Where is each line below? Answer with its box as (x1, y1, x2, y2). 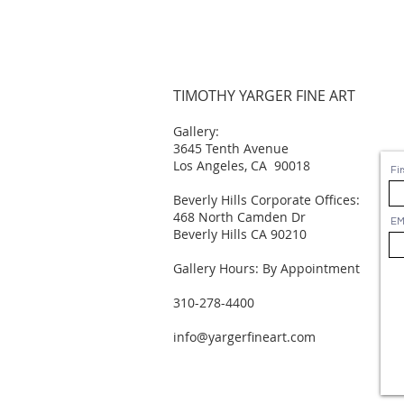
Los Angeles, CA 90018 (173, 157, 310, 174)
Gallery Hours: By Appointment (173, 260, 360, 277)
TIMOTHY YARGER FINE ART (173, 86, 355, 106)
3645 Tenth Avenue (173, 140, 289, 157)
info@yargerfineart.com (173, 328, 316, 345)
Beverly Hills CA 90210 (173, 225, 321, 243)
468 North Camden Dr (173, 208, 309, 225)
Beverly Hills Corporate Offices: (173, 191, 360, 208)
